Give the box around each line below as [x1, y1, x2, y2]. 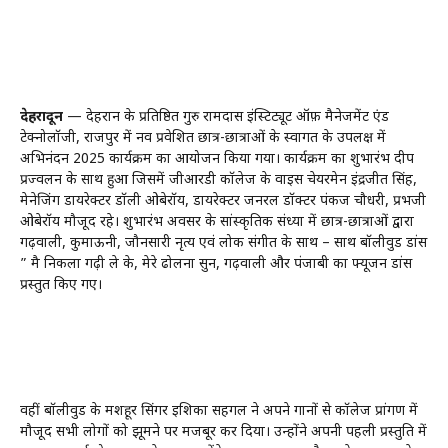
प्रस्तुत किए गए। [20, 275, 102, 295]
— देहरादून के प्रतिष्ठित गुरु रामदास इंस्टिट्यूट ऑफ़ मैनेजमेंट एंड [63, 107, 389, 127]
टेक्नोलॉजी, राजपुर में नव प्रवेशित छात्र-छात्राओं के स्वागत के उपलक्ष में [20, 128, 386, 148]
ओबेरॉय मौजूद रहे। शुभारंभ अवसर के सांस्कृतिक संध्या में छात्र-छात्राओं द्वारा [20, 212, 414, 232]
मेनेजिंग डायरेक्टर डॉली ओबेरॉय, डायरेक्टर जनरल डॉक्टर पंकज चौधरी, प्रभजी [20, 191, 426, 211]
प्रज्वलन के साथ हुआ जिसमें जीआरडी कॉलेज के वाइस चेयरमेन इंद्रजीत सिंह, [20, 170, 417, 190]
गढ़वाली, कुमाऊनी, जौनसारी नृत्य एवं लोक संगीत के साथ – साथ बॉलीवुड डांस [20, 233, 427, 253]
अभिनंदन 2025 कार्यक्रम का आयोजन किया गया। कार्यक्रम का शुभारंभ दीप [20, 149, 414, 169]
